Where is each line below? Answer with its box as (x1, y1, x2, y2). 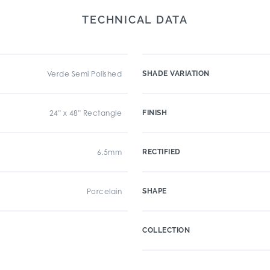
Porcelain (86, 187, 122, 196)
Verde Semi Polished (46, 69, 122, 78)
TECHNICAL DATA (82, 13, 188, 26)
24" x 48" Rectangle (49, 108, 122, 118)
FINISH (142, 108, 167, 117)
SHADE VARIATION (142, 69, 210, 78)
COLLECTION (142, 226, 190, 234)
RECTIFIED (142, 148, 181, 156)
